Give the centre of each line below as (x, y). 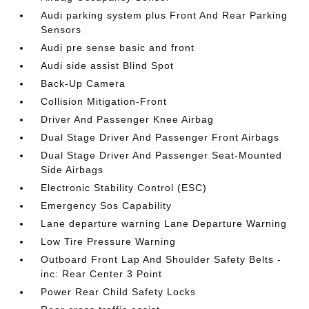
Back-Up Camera (83, 83)
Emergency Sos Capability (107, 205)
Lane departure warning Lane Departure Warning (164, 223)
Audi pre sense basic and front (118, 47)
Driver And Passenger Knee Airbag (128, 119)
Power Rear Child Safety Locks (119, 291)
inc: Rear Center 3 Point (102, 273)
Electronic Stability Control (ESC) (124, 187)
